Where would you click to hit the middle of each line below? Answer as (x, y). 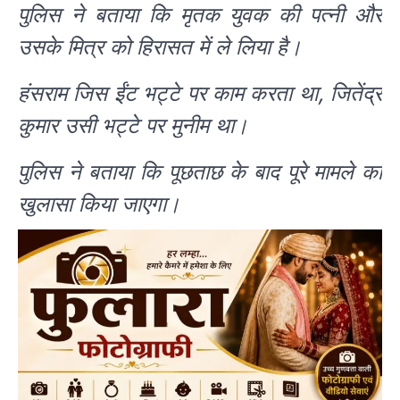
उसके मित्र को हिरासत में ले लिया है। (160, 46)
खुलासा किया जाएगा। (99, 204)
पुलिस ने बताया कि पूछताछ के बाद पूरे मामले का (200, 171)
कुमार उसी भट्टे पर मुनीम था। (133, 125)
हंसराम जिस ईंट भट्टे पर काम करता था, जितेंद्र (200, 93)
